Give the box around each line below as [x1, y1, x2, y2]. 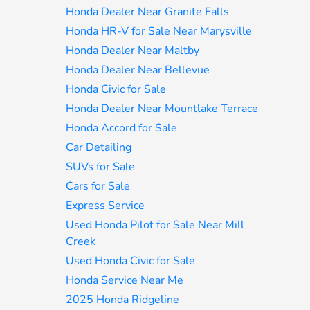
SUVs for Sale [66, 159, 136, 174]
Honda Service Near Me [66, 273, 184, 288]
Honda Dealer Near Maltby [66, 43, 200, 58]
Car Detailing [66, 140, 132, 155]
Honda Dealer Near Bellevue [66, 62, 210, 77]
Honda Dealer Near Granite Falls [66, 4, 230, 19]
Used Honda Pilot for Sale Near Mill [66, 217, 245, 232]
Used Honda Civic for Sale [66, 253, 196, 268]
